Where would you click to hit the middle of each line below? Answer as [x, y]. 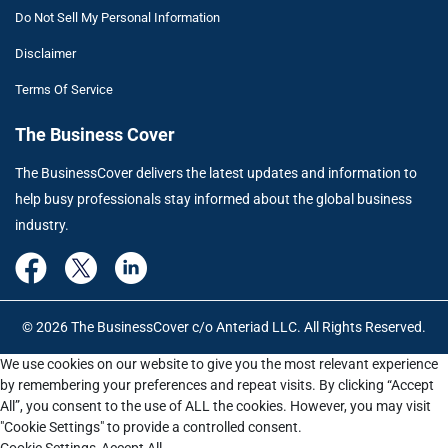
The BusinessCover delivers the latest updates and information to [216, 172]
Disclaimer [45, 53]
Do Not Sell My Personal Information [117, 17]
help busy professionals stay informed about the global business [213, 198]
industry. [42, 224]
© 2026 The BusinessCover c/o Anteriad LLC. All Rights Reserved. [224, 326]
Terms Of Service [64, 89]
